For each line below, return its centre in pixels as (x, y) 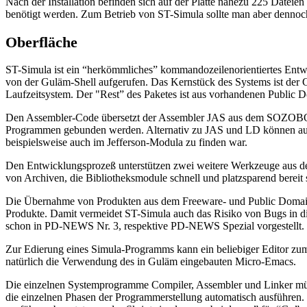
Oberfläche (41, 42)
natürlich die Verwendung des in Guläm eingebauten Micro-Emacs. (151, 262)
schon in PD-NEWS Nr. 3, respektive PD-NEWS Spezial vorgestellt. (155, 226)
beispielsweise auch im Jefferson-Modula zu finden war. (126, 143)
